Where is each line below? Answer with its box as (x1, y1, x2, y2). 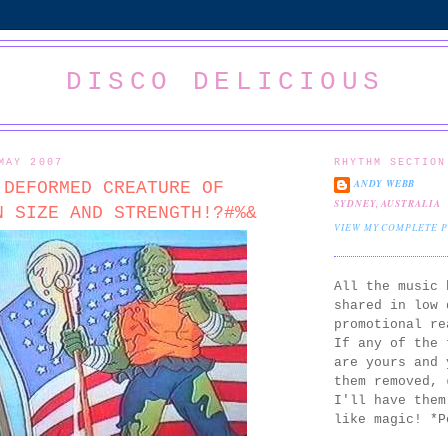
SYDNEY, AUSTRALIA (334, 197, 441, 211)
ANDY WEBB (354, 177, 416, 191)
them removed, (334, 373, 446, 389)
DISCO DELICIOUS (66, 67, 384, 97)
